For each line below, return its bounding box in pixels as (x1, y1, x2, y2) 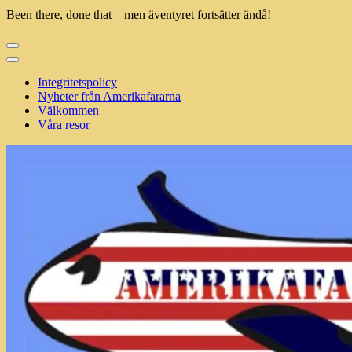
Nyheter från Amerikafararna (38, 90, 181, 103)
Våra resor (38, 118, 90, 131)
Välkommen (38, 104, 99, 117)
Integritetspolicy (38, 75, 117, 89)
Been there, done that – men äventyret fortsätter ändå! (6, 8, 271, 21)
